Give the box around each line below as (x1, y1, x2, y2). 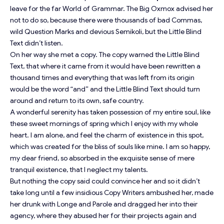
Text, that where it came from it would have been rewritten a (10, 61, 200, 71)
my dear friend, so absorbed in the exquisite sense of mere (10, 153, 194, 163)
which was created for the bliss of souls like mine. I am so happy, (10, 142, 210, 151)
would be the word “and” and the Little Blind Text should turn (10, 84, 200, 94)
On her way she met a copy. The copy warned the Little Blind (10, 50, 199, 59)
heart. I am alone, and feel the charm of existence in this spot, (10, 130, 203, 140)
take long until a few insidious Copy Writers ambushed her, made (10, 188, 213, 197)
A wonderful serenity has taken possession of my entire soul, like (10, 107, 210, 117)
